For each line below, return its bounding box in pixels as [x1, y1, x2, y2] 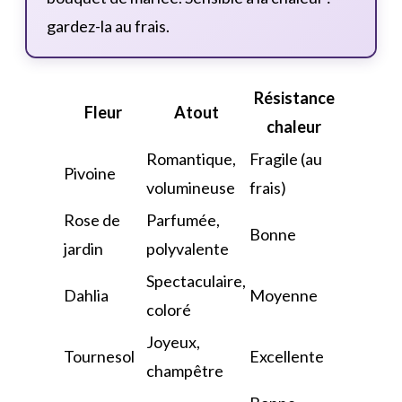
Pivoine [64, 163, 116, 184]
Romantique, [146, 149, 236, 170]
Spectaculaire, [146, 271, 246, 292]
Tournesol [64, 346, 135, 367]
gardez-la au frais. [47, 16, 170, 37]
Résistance [253, 88, 335, 109]
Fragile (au [249, 149, 322, 170]
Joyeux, [146, 332, 200, 353]
